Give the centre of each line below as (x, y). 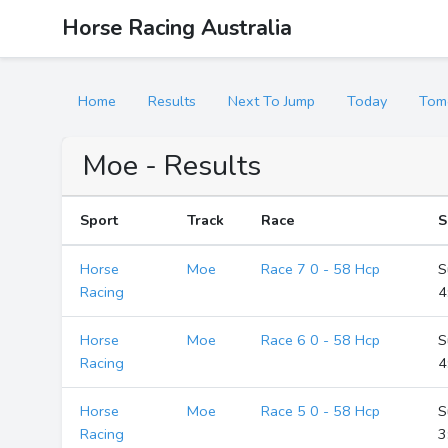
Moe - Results (171, 165)
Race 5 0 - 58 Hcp (321, 411)
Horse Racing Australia (177, 28)
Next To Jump (271, 101)
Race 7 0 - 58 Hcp (321, 269)
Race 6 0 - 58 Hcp (321, 340)
